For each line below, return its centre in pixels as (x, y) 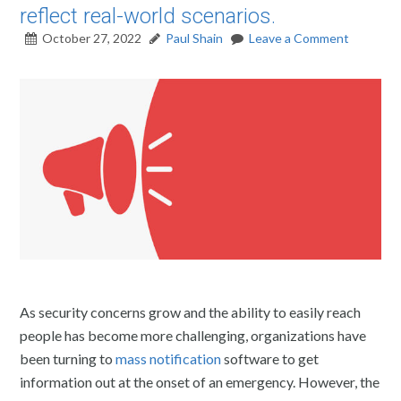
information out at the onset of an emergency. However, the (200, 381)
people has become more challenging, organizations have (193, 335)
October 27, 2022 (92, 38)
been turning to (68, 358)
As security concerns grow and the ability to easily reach (191, 311)
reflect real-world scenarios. (148, 16)
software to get (270, 358)
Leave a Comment (299, 38)
